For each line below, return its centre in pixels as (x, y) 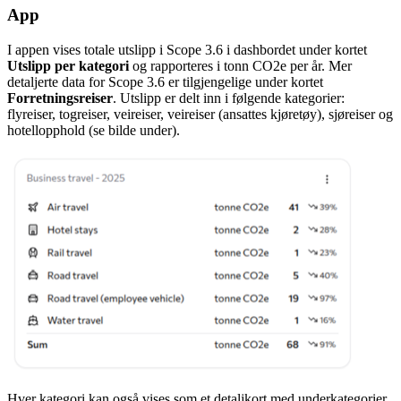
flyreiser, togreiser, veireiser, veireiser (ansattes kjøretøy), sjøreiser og (200, 115)
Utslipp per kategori (68, 66)
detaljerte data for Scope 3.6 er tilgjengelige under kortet (165, 82)
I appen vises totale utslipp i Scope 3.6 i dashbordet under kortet (187, 50)
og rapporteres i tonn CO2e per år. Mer (240, 66)
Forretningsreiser (60, 98)
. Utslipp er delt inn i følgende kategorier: (229, 98)
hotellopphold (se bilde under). (94, 131)
